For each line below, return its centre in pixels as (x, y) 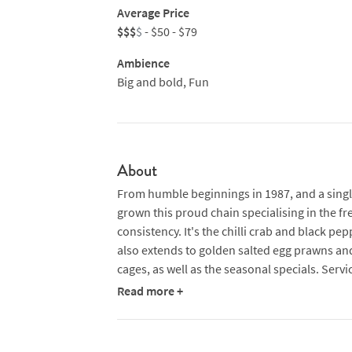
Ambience (143, 63)
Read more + (150, 291)
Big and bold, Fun (163, 82)
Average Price (153, 13)
